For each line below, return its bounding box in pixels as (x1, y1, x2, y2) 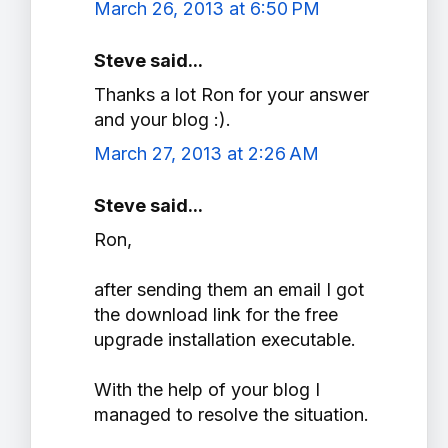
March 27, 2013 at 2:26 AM (94, 143, 319, 165)
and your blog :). (94, 109, 231, 131)
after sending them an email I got (94, 279, 364, 301)
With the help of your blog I (94, 379, 320, 401)
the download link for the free (94, 304, 338, 326)
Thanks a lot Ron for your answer (94, 84, 369, 106)
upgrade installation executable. (94, 329, 356, 351)
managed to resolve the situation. (94, 404, 369, 426)
